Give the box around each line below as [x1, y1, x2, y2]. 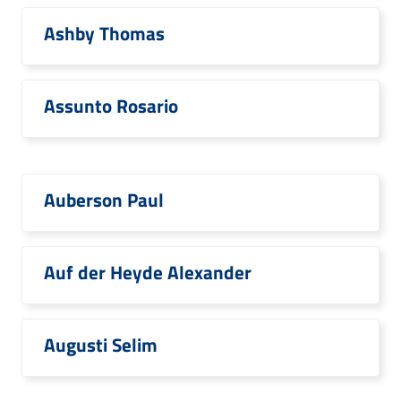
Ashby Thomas [44, 19, 165, 47]
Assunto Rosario [44, 91, 178, 120]
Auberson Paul [44, 185, 164, 214]
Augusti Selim [44, 330, 158, 359]
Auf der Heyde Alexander [44, 258, 252, 286]
